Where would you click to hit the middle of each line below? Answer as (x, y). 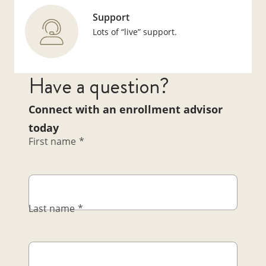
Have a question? (99, 87)
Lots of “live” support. (134, 31)
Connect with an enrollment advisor (126, 110)
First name (52, 142)
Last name (52, 209)
